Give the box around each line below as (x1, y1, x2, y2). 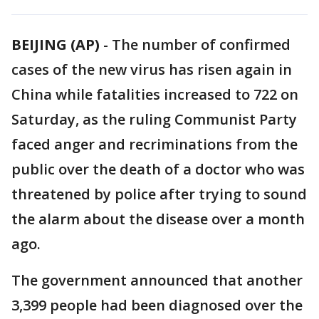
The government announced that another (11, 271, 303, 290)
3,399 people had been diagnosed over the (11, 296, 303, 315)
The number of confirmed (112, 35, 291, 54)
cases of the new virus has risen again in (11, 60, 292, 79)
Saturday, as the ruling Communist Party (11, 110, 297, 129)
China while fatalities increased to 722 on (11, 85, 298, 104)
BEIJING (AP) (11, 35, 100, 54)
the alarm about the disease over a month (11, 209, 305, 229)
